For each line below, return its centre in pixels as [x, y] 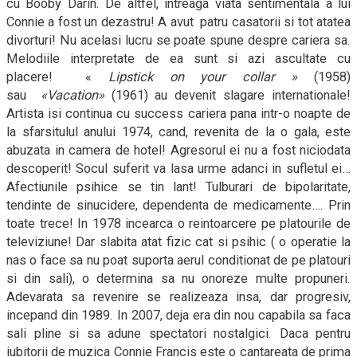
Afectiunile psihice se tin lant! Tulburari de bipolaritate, [178, 186]
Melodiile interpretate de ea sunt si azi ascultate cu [178, 58]
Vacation [72, 95]
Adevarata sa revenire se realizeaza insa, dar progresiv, [178, 296]
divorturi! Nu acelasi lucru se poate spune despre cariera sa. [178, 40]
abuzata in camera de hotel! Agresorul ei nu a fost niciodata [178, 150]
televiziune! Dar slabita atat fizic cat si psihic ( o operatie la [178, 241]
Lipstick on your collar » [195, 76]
